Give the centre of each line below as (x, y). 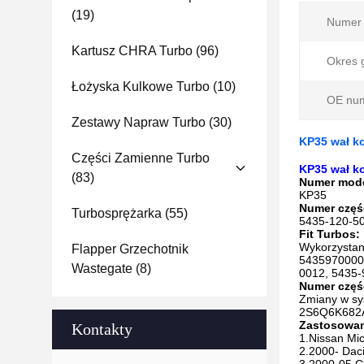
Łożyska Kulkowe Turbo (141, 87)
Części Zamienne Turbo (141, 158)
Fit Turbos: (329, 234)
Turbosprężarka (117, 213)
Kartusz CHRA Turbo (132, 51)
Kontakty (102, 329)
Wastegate (102, 269)
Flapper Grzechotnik (130, 249)
